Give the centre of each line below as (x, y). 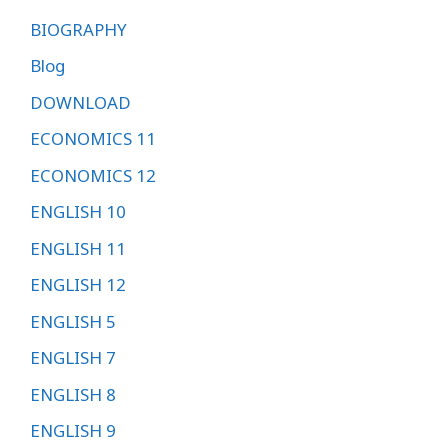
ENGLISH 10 (78, 212)
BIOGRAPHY (78, 29)
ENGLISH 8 (73, 394)
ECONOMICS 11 (93, 139)
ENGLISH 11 (78, 248)
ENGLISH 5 (73, 321)
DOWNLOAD (80, 102)
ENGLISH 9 (73, 431)
